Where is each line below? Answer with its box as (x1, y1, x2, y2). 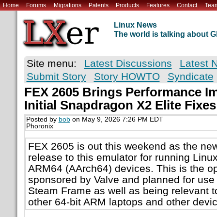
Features (146, 1, 170, 9)
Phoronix (26, 123, 53, 130)
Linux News (113, 21, 157, 30)
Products (115, 1, 139, 9)
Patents (88, 1, 108, 9)
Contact (177, 1, 198, 9)
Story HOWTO (93, 71, 160, 82)
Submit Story (26, 71, 86, 82)
